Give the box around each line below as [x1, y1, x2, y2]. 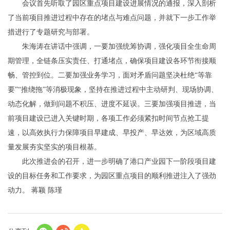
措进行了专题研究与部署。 [8, 28, 94, 36]
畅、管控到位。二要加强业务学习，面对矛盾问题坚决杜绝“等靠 [8, 71, 212, 79]
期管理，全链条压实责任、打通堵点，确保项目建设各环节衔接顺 [8, 56, 216, 65]
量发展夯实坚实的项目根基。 [8, 143, 101, 151]
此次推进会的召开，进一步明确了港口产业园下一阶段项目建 [22, 157, 216, 165]
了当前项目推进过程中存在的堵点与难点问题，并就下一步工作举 [8, 13, 216, 22]
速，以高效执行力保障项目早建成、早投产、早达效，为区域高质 [8, 128, 216, 137]
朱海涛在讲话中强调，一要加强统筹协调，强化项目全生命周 [22, 42, 216, 50]
